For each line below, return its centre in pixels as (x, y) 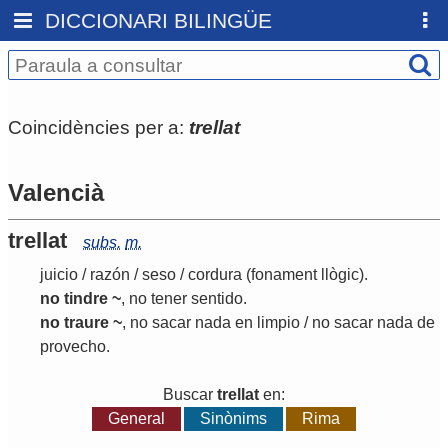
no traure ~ (81, 323)
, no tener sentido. (184, 299)
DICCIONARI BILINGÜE (159, 20)
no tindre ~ (80, 299)
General (136, 419)
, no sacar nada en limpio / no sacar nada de (278, 323)
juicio (59, 275)
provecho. (75, 347)
